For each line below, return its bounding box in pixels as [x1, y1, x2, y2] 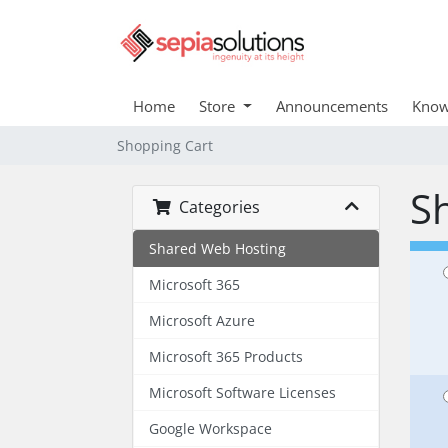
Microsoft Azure [149, 311, 255, 330]
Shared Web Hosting [149, 239, 286, 258]
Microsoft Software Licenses [149, 383, 336, 402]
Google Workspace [149, 419, 272, 438]
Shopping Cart [117, 136, 213, 155]
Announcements [275, 96, 388, 116]
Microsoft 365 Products [149, 347, 303, 366]
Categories [171, 196, 260, 218]
